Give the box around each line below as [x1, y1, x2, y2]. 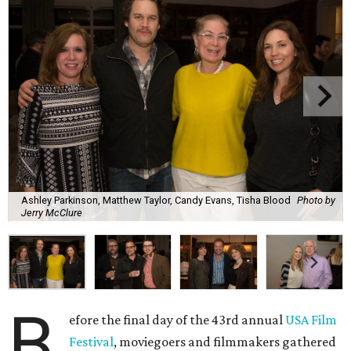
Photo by [297, 194, 335, 206]
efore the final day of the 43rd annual [69, 312, 286, 328]
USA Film [285, 312, 338, 328]
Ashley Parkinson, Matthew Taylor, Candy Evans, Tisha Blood [21, 194, 291, 206]
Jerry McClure [21, 206, 82, 219]
